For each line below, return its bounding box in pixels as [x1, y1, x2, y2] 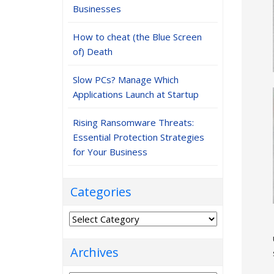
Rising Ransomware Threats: [73, 116, 194, 128]
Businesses [73, 2, 121, 15]
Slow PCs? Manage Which [73, 73, 179, 86]
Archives [70, 244, 119, 261]
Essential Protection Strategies [73, 131, 204, 143]
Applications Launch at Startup [73, 88, 199, 100]
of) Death [73, 45, 113, 57]
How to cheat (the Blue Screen [73, 31, 202, 43]
